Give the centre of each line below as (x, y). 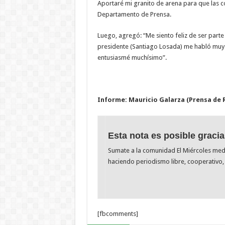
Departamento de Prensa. (134, 14)
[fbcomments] (118, 214)
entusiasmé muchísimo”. (132, 57)
